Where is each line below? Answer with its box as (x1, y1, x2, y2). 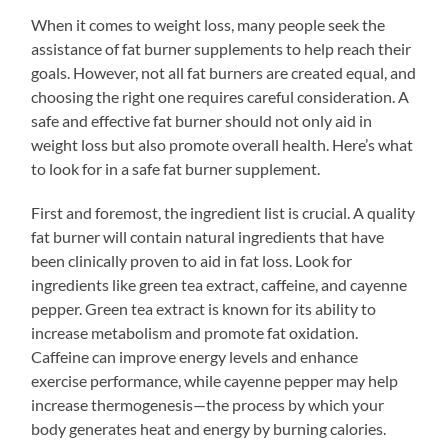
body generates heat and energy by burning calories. (31, 418, 387, 438)
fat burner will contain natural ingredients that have (31, 226, 385, 246)
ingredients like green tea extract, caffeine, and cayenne (31, 274, 408, 294)
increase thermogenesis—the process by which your (31, 394, 385, 414)
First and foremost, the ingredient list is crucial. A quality (31, 202, 416, 222)
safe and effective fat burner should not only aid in (31, 110, 373, 130)
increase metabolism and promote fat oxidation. (31, 322, 359, 342)
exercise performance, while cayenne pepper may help (31, 370, 399, 390)
